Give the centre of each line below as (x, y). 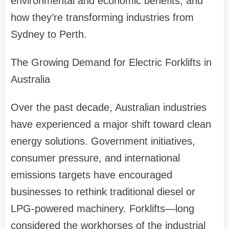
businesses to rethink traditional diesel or (103, 192)
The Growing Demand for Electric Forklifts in (111, 63)
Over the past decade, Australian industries (109, 108)
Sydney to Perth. (49, 35)
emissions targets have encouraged (91, 175)
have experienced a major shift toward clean (111, 124)
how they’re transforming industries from (102, 18)
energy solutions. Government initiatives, (103, 141)
